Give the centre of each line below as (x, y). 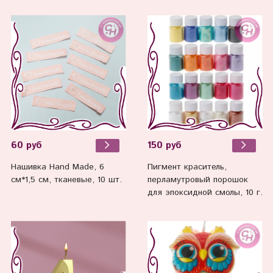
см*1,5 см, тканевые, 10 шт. (66, 180)
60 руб (26, 145)
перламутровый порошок (197, 180)
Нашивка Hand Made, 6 (57, 167)
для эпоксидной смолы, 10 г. (205, 193)
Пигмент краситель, (187, 167)
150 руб (164, 145)
